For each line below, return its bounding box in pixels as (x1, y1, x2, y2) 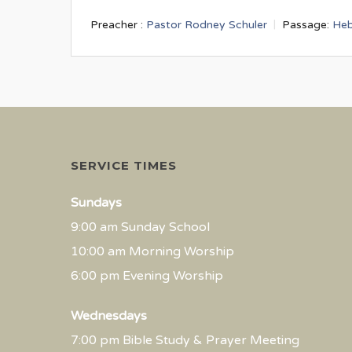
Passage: (282, 17, 329, 31)
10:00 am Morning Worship (71, 244, 234, 259)
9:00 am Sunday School (71, 219, 210, 235)
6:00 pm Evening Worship (71, 268, 223, 284)
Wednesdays (71, 308, 147, 324)
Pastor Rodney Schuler (146, 17, 267, 31)
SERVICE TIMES (71, 158, 177, 173)
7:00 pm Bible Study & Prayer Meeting (71, 332, 299, 348)
